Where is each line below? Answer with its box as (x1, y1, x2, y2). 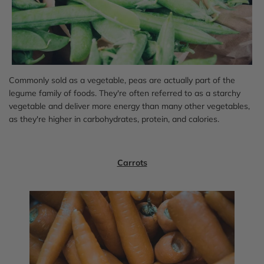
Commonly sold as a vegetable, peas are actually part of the (9, 74, 235, 85)
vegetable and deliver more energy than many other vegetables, (9, 100, 250, 111)
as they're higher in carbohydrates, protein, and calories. (9, 113, 219, 124)
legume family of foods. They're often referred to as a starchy (9, 87, 240, 98)
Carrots (117, 157, 147, 168)
